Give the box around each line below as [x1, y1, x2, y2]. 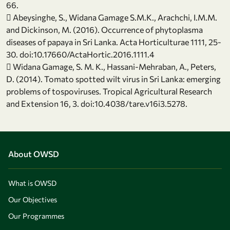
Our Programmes [8, 212, 64, 221]
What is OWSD [8, 179, 56, 188]
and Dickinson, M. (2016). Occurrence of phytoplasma [6, 25, 203, 35]
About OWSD [8, 149, 59, 159]
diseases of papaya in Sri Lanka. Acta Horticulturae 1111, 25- [6, 37, 221, 47]
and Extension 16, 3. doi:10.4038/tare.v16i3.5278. [6, 99, 187, 109]
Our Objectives [8, 195, 57, 204]
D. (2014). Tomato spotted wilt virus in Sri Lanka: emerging [6, 74, 221, 84]
